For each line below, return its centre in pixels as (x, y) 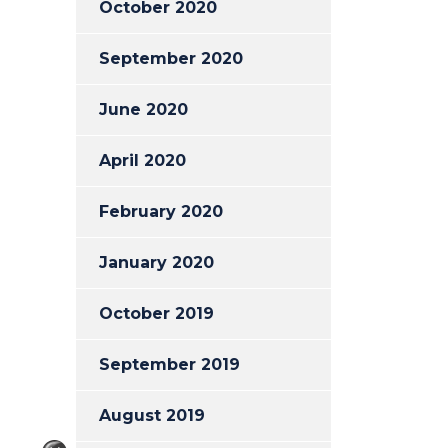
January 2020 (156, 262)
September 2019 (169, 364)
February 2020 (161, 211)
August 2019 (152, 415)
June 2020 (143, 109)
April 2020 (142, 160)
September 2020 (171, 58)
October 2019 (156, 313)
